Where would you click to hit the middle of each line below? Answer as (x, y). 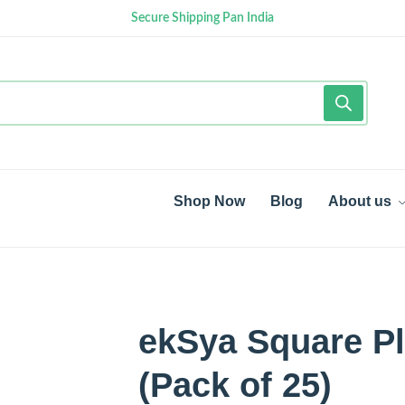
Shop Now (209, 202)
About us (360, 202)
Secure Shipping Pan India (202, 18)
